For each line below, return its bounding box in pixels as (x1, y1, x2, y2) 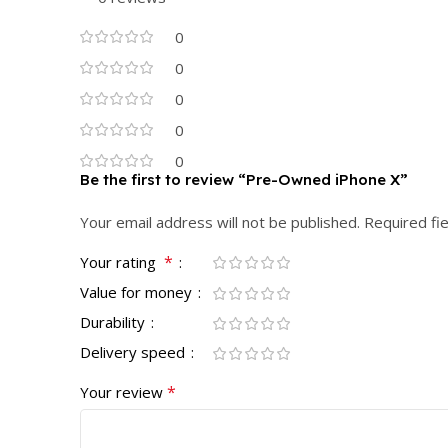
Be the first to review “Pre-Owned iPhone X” (80, 169, 408, 189)
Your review (80, 381, 167, 402)
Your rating (80, 251, 164, 272)
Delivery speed (80, 341, 189, 362)
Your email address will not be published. (80, 211, 360, 232)
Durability (80, 311, 149, 332)
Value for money (80, 281, 196, 302)
